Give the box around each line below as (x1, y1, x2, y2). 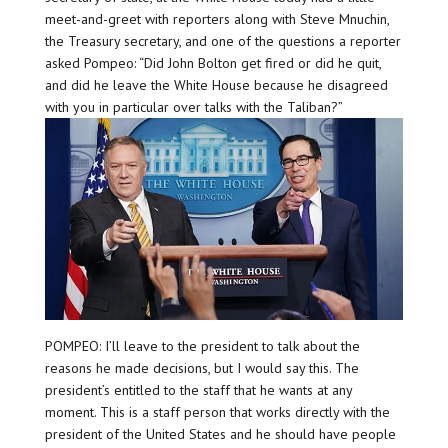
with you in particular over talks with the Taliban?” (44, 98, 343, 117)
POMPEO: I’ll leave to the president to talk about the (44, 336, 360, 355)
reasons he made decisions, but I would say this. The (44, 358, 359, 377)
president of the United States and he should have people (44, 424, 396, 443)
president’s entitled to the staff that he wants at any (44, 380, 352, 399)
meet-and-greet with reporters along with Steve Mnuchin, (44, 10, 389, 29)
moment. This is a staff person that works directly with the (44, 402, 390, 421)
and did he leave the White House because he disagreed (44, 76, 388, 95)
